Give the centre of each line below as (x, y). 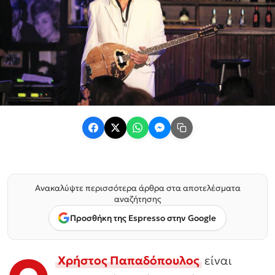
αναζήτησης (137, 199)
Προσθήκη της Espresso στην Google (143, 218)
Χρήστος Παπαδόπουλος (129, 261)
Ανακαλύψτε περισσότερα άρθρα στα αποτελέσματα (137, 188)
